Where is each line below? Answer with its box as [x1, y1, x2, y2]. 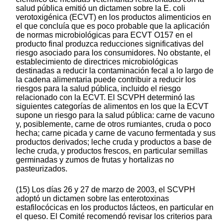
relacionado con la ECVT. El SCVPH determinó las [16, 93, 195, 102]
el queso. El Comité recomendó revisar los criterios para [16, 212, 212, 221]
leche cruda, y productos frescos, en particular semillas [16, 147, 208, 156]
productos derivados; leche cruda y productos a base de [16, 138, 212, 147]
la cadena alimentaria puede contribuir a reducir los [16, 75, 196, 84]
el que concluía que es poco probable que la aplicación [16, 22, 210, 31]
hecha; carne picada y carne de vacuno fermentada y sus [16, 129, 216, 138]
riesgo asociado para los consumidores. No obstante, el [16, 49, 211, 57]
